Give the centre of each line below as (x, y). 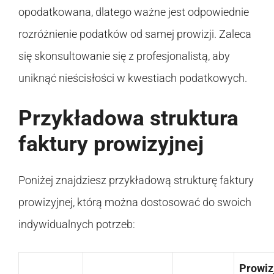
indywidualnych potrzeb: (77, 224)
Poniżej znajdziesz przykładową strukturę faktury (136, 180)
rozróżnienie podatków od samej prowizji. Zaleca (135, 34)
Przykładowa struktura (128, 118)
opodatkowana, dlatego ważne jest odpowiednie (134, 12)
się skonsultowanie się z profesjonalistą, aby (124, 56)
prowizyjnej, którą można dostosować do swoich (135, 202)
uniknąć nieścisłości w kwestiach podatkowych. (133, 78)
